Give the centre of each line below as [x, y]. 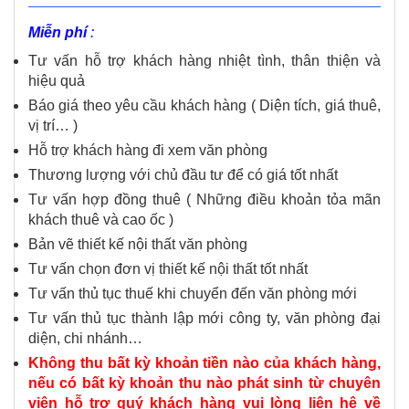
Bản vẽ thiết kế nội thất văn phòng [138, 245]
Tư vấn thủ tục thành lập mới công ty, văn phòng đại [204, 319]
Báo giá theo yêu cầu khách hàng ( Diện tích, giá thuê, [204, 106]
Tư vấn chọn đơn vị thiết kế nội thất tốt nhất [168, 269]
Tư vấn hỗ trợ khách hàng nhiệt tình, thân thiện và [204, 61]
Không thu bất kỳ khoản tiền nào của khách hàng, [204, 363]
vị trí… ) [53, 126]
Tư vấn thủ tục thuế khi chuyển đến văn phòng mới [193, 294]
